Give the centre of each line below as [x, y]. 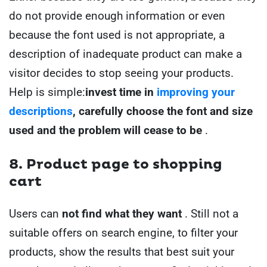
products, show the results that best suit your [122, 252]
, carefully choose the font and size [163, 111]
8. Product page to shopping [116, 164]
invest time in [121, 92]
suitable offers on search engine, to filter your [123, 232]
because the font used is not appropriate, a [117, 35]
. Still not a [212, 213]
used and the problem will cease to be [107, 131]
